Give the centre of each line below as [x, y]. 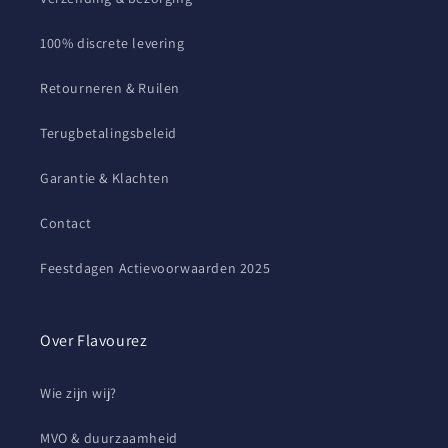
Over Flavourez [94, 340]
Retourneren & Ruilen [110, 88]
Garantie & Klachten [105, 178]
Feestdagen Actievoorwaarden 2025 [155, 268]
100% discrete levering [112, 43]
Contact [66, 223]
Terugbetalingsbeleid [108, 133]
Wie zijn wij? [78, 393]
